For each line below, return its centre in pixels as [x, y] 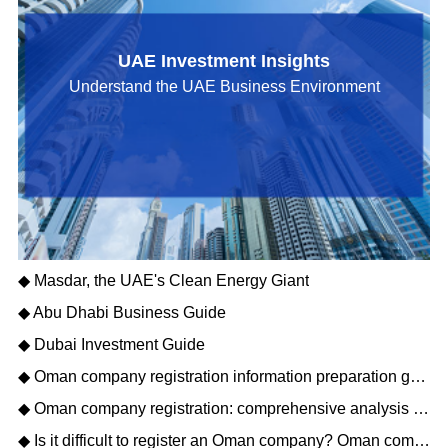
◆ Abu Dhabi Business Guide [121, 313]
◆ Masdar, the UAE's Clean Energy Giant [163, 281]
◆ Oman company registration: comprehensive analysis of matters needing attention [420, 409]
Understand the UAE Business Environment [224, 86]
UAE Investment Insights [224, 60]
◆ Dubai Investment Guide [111, 345]
